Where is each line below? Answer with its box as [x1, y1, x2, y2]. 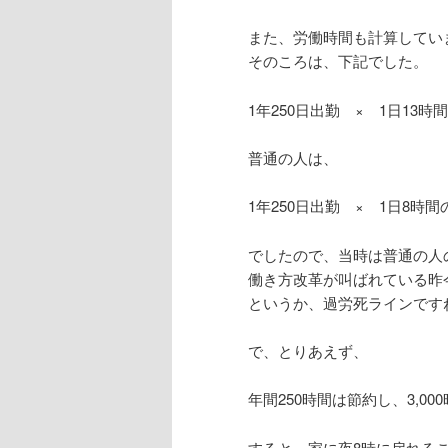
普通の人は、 [248, 146, 338, 168]
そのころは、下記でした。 [248, 50, 428, 72]
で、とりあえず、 [248, 340, 368, 362]
